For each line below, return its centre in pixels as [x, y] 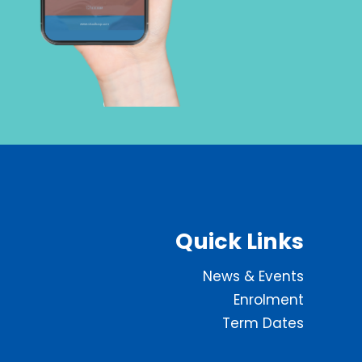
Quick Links [240, 241]
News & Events [253, 276]
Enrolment [269, 300]
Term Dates [263, 323]
